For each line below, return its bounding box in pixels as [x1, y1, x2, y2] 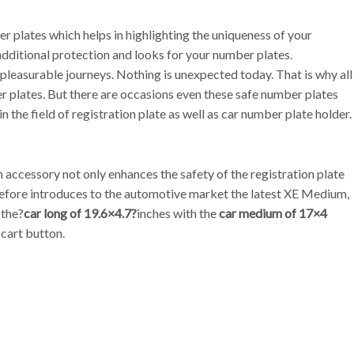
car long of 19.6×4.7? [24, 205, 137, 220]
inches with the [137, 205, 219, 220]
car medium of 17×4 [219, 205, 327, 220]
